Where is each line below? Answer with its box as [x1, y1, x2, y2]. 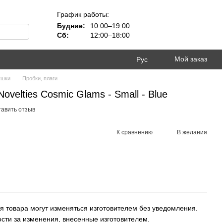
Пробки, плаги [22, 75, 57, 81]
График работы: [57, 10, 109, 18]
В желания [177, 128, 207, 136]
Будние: [57, 21, 85, 30]
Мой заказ [174, 55, 207, 63]
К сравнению [116, 128, 153, 136]
